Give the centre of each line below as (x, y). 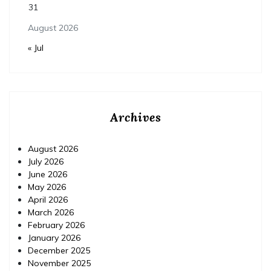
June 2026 (47, 174)
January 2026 (54, 237)
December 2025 (59, 250)
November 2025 (59, 263)
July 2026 (46, 161)
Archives (135, 117)
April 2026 (48, 199)
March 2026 (51, 212)
